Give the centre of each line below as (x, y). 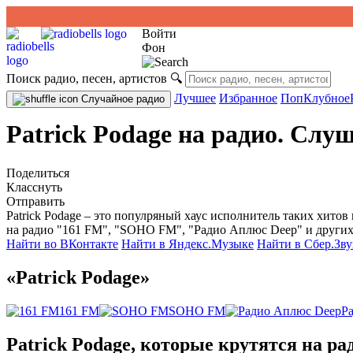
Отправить (35, 201)
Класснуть (34, 187)
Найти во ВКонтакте (62, 243)
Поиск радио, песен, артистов (87, 78)
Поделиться (38, 173)
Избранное (248, 98)
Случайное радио (121, 99)
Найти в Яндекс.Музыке (188, 243)
